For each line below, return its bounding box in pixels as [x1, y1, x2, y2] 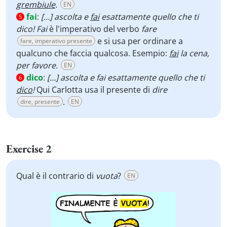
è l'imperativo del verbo [49, 23, 141, 34]
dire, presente [20, 97, 60, 106]
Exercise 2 [6, 141, 52, 156]
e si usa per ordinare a [95, 35, 183, 47]
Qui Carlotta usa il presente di [36, 84, 152, 95]
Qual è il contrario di [16, 170, 96, 181]
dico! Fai [16, 23, 49, 34]
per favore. [16, 60, 58, 71]
